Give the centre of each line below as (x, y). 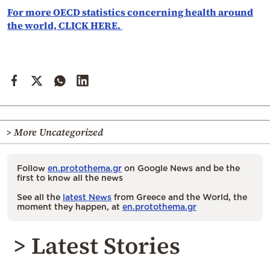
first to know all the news (70, 177)
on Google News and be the (181, 168)
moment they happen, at (70, 206)
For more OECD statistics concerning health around (130, 12)
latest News (87, 196)
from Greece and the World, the (179, 196)
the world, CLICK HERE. (65, 25)
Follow (32, 168)
